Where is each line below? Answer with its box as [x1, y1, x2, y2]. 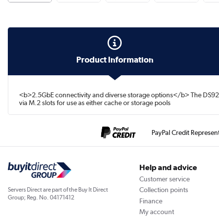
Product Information [76, 54, 153, 65]
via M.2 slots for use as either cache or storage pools [19, 99, 171, 107]
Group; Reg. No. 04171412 [8, 194, 74, 201]
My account [139, 207, 174, 216]
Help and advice [139, 163, 197, 173]
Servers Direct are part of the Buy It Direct [8, 186, 108, 194]
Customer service [139, 175, 190, 183]
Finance [139, 197, 162, 205]
